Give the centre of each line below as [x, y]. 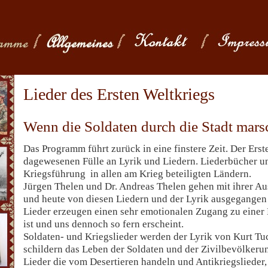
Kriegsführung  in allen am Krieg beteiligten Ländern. [137, 174]
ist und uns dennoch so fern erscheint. [103, 224]
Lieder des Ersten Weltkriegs [119, 94]
